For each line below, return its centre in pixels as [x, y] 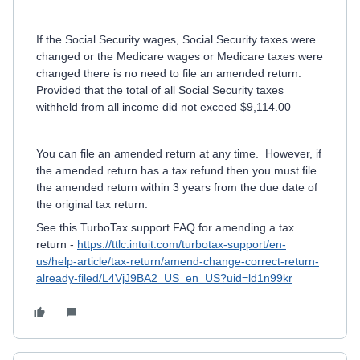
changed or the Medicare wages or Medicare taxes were [180, 56]
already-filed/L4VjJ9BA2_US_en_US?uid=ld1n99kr [164, 278]
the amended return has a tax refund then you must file [176, 170]
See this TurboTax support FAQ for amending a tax [165, 227]
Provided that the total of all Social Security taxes [160, 90]
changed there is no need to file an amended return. [170, 73]
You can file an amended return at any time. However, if [179, 153]
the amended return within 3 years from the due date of [177, 187]
